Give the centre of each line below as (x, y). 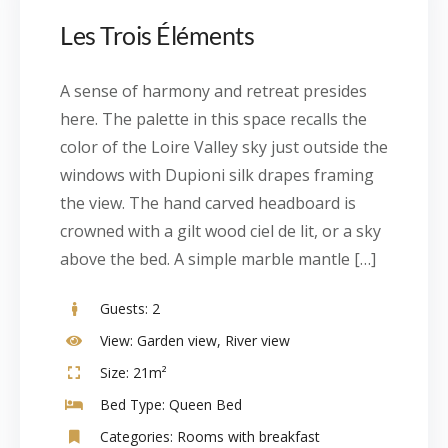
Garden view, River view (211, 340)
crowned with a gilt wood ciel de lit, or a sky (220, 231)
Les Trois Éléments (157, 35)
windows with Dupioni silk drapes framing (217, 175)
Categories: (136, 436)
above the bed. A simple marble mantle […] (218, 259)
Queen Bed (203, 404)
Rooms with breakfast (248, 436)
